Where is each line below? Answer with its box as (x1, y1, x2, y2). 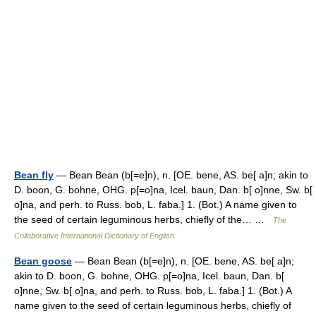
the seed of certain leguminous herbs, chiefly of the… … (14, 214, 273, 225)
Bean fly (14, 169, 54, 181)
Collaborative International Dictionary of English (14, 231, 174, 240)
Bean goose (14, 255, 72, 267)
